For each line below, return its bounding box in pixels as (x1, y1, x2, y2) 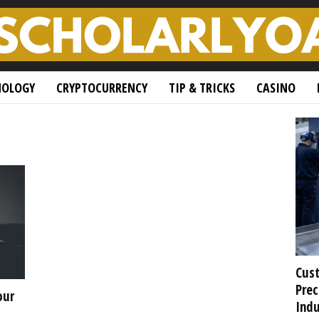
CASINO (256, 79, 296, 96)
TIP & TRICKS (168, 79, 235, 96)
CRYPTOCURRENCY (56, 79, 147, 96)
